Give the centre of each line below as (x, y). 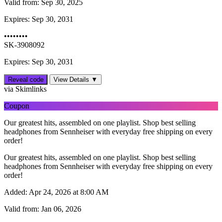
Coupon (17, 106)
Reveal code (26, 80)
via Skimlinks (25, 89)
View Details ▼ (76, 80)
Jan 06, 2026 (60, 209)
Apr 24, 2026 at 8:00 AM (68, 192)
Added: (16, 192)
